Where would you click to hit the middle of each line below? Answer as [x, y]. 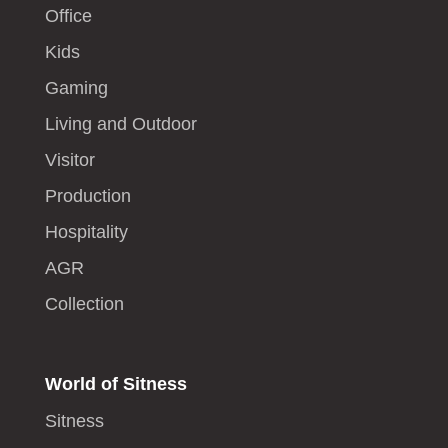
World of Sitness [115, 384]
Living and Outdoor [120, 124]
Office [68, 16]
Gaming [76, 88]
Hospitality [86, 232]
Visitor [69, 160]
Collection [84, 304]
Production [87, 196]
